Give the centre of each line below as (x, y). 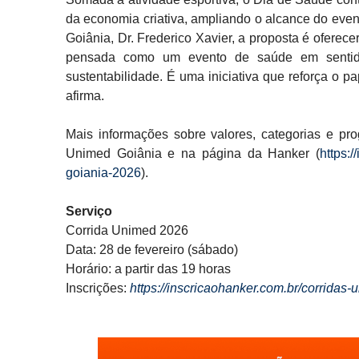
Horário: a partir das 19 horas (148, 269)
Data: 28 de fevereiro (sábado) (152, 250)
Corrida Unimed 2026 (127, 230)
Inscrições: (98, 288)
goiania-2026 (103, 173)
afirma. (85, 96)
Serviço (89, 211)
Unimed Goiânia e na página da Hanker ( (193, 153)
